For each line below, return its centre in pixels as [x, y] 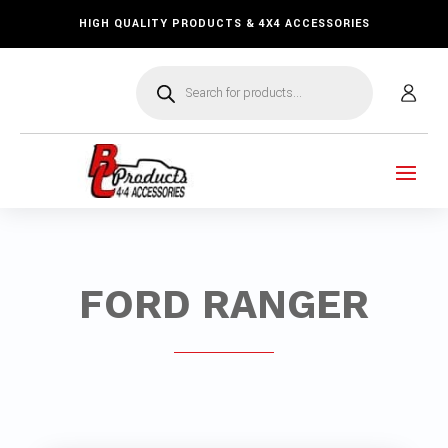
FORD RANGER [223, 305]
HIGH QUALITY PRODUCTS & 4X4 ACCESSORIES [224, 23]
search [159, 90]
